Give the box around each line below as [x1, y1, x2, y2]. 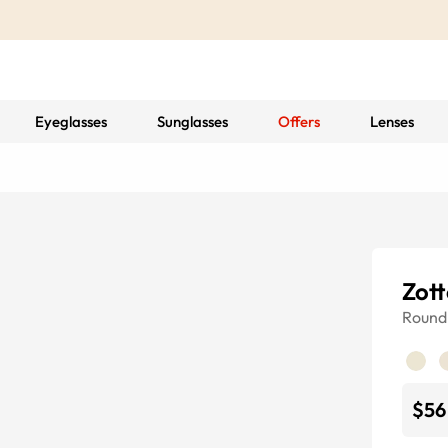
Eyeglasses [34, 112, 107, 131]
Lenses [369, 112, 414, 131]
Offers [277, 112, 320, 131]
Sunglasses [156, 112, 228, 131]
